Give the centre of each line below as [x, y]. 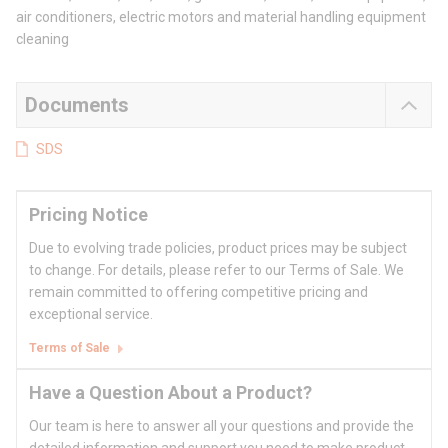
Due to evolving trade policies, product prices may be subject [218, 248]
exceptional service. [91, 314]
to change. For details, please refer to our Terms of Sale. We [216, 270]
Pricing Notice [88, 215]
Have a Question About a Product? [170, 393]
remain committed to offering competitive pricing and [198, 292]
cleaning [42, 39]
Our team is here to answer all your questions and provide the [221, 426]
